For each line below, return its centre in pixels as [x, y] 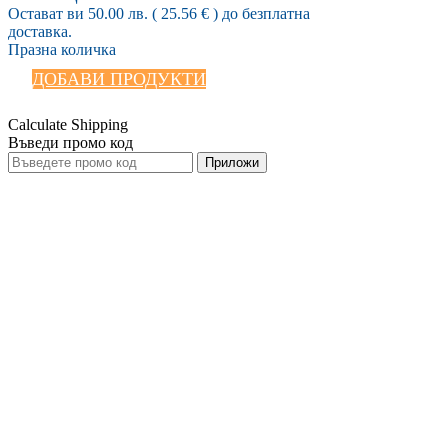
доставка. [40, 31]
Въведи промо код [70, 142]
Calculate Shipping [68, 124]
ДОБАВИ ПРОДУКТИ [119, 78]
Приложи [232, 162]
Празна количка [62, 49]
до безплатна [266, 13]
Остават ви [48, 13]
